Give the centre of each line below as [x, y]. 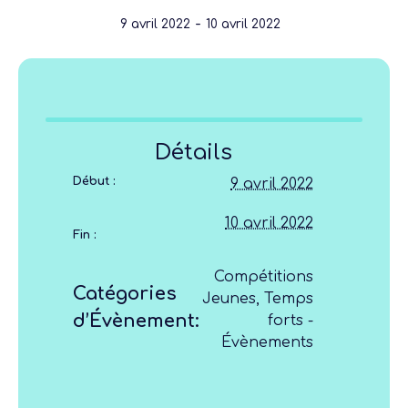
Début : [94, 181]
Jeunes [229, 298]
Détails [193, 152]
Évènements [267, 342]
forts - [291, 320]
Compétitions [264, 276]
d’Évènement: [136, 321]
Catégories [125, 293]
